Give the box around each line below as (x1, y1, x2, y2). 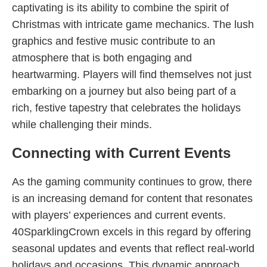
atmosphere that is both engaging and (12, 52, 192, 64)
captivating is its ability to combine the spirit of (12, 2, 229, 14)
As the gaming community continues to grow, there (12, 176, 252, 188)
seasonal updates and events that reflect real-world (12, 243, 254, 254)
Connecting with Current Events (12, 145, 231, 161)
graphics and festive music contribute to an (12, 35, 215, 47)
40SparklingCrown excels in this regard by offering (12, 226, 251, 238)
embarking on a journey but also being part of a (12, 85, 236, 97)
